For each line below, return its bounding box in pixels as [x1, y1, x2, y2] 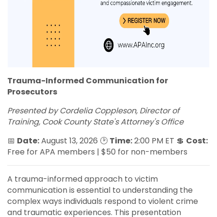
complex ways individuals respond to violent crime [7, 195, 198, 207]
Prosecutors [7, 86, 57, 97]
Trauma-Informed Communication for [7, 75, 168, 86]
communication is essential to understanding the [7, 184, 193, 196]
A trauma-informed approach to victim [7, 173, 158, 185]
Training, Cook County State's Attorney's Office [7, 116, 184, 127]
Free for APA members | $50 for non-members [7, 146, 187, 157]
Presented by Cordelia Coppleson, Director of [7, 105, 179, 116]
